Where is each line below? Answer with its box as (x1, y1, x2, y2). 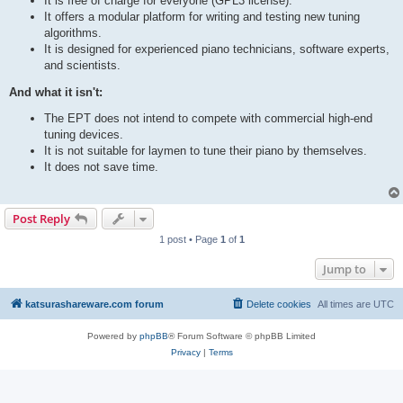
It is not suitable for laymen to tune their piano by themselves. (44, 143, 367, 157)
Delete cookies (246, 299, 311, 310)
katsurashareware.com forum (25, 299, 164, 310)
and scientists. (44, 58, 121, 73)
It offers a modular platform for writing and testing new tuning (44, 10, 360, 24)
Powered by (87, 331, 139, 342)
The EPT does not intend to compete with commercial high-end (44, 111, 372, 125)
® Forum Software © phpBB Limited (168, 331, 316, 342)
